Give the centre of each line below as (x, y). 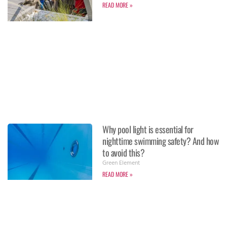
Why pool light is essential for (148, 129)
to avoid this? (124, 152)
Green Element (121, 163)
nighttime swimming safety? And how (161, 141)
